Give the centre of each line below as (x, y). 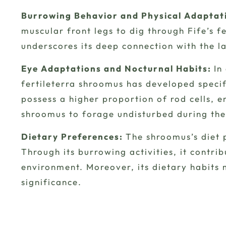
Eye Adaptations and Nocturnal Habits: (118, 69)
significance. (51, 182)
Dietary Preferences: (73, 137)
